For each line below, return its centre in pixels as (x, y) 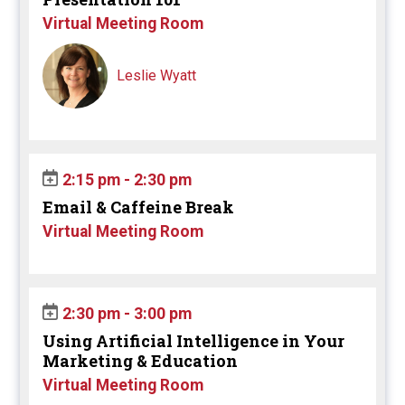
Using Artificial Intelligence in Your (194, 341)
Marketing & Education (141, 361)
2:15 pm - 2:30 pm (127, 180)
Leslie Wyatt (157, 75)
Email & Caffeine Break (139, 207)
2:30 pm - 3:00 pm (127, 314)
